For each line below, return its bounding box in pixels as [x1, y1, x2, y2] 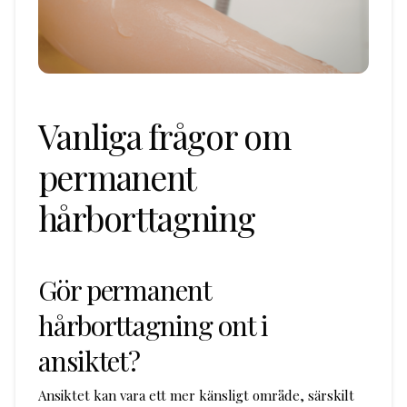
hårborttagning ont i [37, 306, 268, 343]
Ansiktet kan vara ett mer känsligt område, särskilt [37, 385, 354, 404]
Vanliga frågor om [37, 113, 291, 159]
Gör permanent [37, 271, 212, 308]
